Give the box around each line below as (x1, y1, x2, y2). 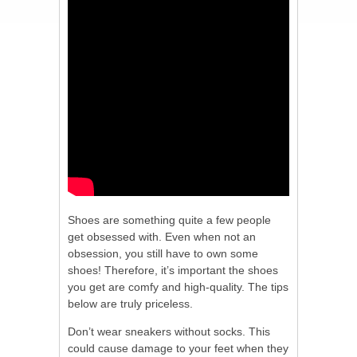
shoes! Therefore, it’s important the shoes (68, 264, 278, 277)
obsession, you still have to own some (68, 247, 258, 261)
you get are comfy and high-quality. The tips (68, 280, 288, 294)
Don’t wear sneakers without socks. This (68, 325, 270, 339)
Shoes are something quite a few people (68, 214, 271, 227)
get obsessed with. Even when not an (68, 230, 256, 244)
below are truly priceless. (68, 297, 193, 311)
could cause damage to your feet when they (68, 342, 288, 355)
